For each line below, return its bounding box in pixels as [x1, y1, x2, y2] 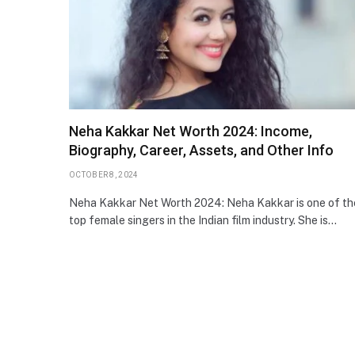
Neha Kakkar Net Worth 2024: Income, [69, 122, 312, 139]
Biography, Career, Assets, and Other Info [69, 141, 334, 158]
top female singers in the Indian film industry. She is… [69, 213, 337, 227]
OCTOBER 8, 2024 [69, 170, 139, 179]
